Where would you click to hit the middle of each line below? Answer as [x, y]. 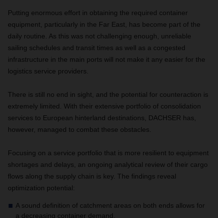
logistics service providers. [48, 71]
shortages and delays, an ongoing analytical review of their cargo [108, 164]
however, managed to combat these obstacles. [80, 129]
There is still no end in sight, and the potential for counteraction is [108, 94]
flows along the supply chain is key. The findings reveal [92, 176]
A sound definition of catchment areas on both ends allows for [110, 205]
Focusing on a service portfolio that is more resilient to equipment [108, 153]
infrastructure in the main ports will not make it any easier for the [107, 59]
